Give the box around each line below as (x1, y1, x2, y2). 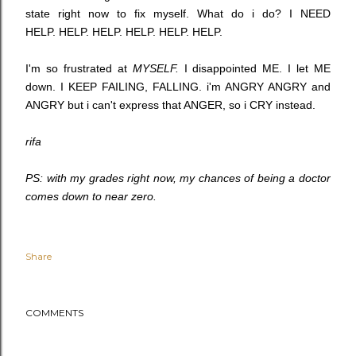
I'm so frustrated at (25, 62, 133, 75)
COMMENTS (25, 307, 83, 319)
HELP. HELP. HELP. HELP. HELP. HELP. (25, 25, 222, 38)
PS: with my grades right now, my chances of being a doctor (25, 172, 331, 184)
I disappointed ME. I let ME (184, 62, 331, 75)
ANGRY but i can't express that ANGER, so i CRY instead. (25, 99, 319, 111)
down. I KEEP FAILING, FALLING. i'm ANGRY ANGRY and (25, 80, 331, 93)
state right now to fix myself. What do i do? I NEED (25, 7, 331, 20)
